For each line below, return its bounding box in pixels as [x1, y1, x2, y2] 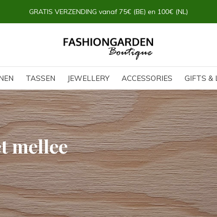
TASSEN [26, 74, 55, 83]
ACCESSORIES [122, 74, 172, 83]
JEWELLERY [67, 74, 109, 83]
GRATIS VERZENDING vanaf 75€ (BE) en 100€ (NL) [29, 7, 188, 16]
